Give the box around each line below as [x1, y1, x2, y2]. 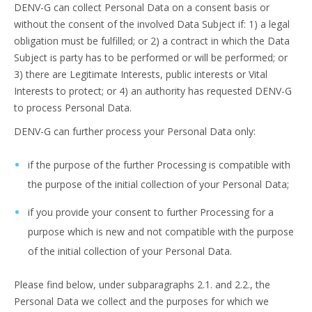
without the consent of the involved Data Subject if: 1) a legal [14, 17, 290, 31]
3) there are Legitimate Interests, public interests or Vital [14, 68, 267, 81]
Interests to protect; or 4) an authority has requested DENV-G [14, 84, 292, 97]
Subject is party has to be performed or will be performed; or [14, 51, 288, 64]
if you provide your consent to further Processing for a [28, 205, 274, 219]
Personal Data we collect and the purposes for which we [14, 295, 269, 308]
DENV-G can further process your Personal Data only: [14, 125, 256, 138]
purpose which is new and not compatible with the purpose [28, 225, 294, 238]
